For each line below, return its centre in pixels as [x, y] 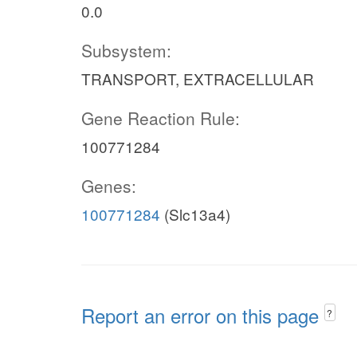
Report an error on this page [203, 315]
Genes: [109, 186]
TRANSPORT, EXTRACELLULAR [198, 78]
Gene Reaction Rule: [161, 118]
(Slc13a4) [195, 214]
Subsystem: [126, 50]
